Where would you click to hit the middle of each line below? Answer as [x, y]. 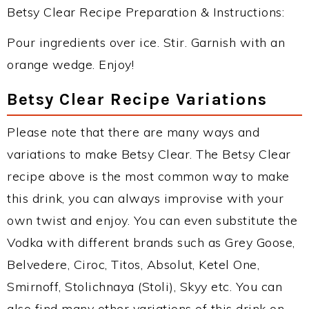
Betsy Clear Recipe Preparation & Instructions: [146, 12]
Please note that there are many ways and [133, 132]
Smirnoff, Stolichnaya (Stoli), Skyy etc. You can [144, 287]
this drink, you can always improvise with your [145, 198]
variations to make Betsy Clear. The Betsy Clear [149, 154]
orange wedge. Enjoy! [70, 64]
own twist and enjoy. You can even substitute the [152, 220]
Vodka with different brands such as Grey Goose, [151, 242]
